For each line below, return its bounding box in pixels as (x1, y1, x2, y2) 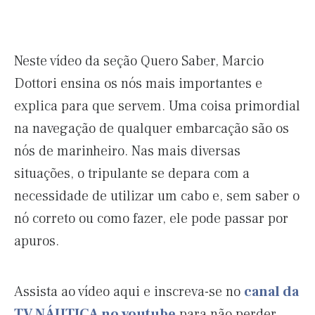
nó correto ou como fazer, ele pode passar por (14, 210, 288, 228)
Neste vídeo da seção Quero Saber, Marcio (14, 52, 264, 70)
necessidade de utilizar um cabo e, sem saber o (14, 187, 300, 205)
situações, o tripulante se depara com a (14, 165, 250, 183)
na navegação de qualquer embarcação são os (14, 120, 289, 138)
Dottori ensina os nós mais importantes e (14, 75, 262, 93)
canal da (244, 283, 299, 301)
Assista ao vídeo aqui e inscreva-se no (14, 283, 244, 301)
